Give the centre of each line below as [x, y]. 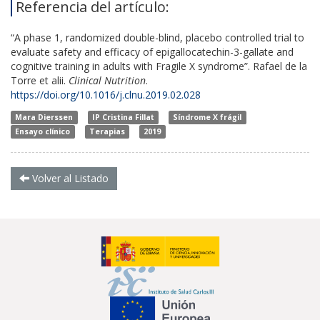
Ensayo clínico [43, 131]
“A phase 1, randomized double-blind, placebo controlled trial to [157, 37]
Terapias [107, 131]
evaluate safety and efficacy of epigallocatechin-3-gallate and [152, 51]
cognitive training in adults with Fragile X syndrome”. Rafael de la [159, 66]
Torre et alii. [38, 80]
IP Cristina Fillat [123, 117]
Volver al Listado [69, 178]
